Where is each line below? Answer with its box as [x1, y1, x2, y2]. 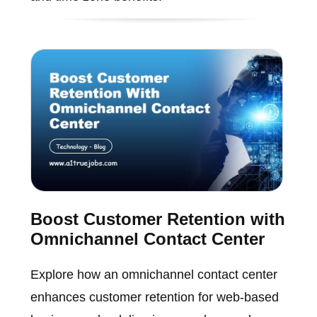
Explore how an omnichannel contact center [30, 267, 277, 282]
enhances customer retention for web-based [30, 289, 279, 304]
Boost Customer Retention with [30, 209, 285, 229]
